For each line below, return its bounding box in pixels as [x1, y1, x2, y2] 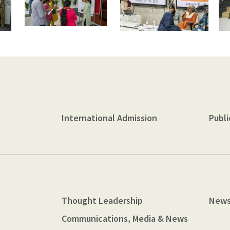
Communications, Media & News [61, 212, 188, 224]
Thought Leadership [61, 194, 143, 206]
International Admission [61, 111, 157, 124]
